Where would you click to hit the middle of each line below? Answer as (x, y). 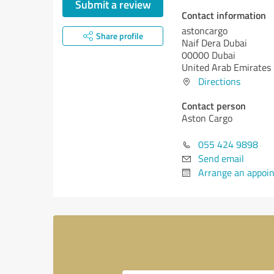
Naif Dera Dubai (214, 43)
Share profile (119, 36)
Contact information (224, 15)
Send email (221, 158)
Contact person (214, 106)
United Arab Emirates (226, 67)
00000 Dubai (209, 55)
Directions (219, 81)
